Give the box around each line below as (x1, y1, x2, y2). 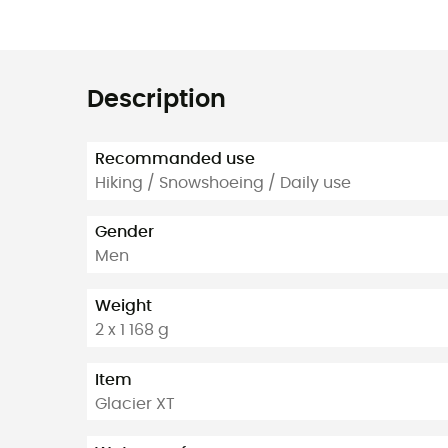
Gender (95, 224, 154, 241)
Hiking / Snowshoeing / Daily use (95, 174, 351, 191)
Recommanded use (95, 150, 255, 167)
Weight (95, 297, 152, 314)
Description (87, 87, 226, 112)
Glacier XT (95, 395, 175, 412)
